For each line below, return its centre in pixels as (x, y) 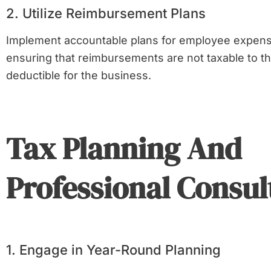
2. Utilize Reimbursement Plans (106, 13)
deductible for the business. (79, 75)
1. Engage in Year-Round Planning (113, 250)
